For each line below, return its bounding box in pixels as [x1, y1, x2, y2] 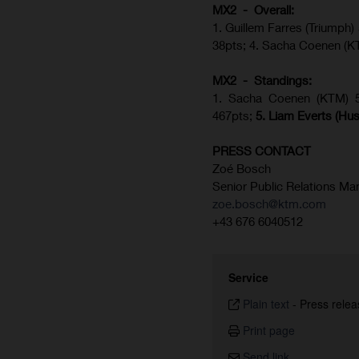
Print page [243, 322, 295, 339]
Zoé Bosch [212, 161, 271, 176]
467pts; [212, 108, 252, 123]
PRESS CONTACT [212, 143, 311, 159]
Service [228, 269, 268, 286]
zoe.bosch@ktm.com [212, 196, 326, 212]
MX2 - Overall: [212, 2, 294, 18]
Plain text [243, 296, 289, 313]
